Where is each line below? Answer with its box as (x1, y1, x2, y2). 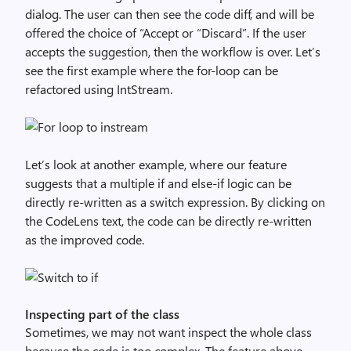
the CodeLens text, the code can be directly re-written (25, 212, 312, 229)
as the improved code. (25, 231, 144, 248)
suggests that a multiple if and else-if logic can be (25, 175, 291, 191)
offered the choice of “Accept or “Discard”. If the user (25, 24, 306, 41)
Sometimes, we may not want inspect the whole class (25, 324, 312, 340)
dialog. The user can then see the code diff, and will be (25, 5, 314, 22)
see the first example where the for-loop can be (25, 62, 278, 78)
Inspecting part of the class (25, 306, 179, 322)
